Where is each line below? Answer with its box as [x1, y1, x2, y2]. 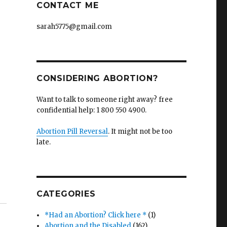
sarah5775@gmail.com [36, 22, 112, 31]
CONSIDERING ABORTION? [36, 73, 158, 84]
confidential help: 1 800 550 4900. [36, 106, 146, 115]
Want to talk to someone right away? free [36, 95, 173, 104]
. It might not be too [107, 127, 172, 136]
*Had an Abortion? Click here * [45, 211, 147, 220]
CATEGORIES [36, 189, 96, 199]
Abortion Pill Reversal [36, 127, 108, 136]
